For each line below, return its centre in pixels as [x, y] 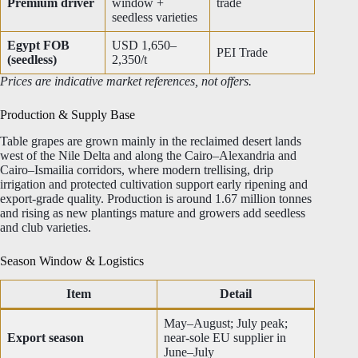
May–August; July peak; [226, 324]
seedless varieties [155, 17]
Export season [46, 338]
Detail [236, 294]
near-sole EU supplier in [225, 338]
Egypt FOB [38, 45]
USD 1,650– [144, 45]
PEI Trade [242, 52]
